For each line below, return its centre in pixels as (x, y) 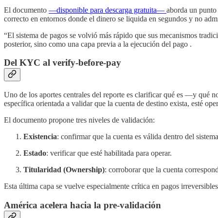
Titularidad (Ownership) (64, 169)
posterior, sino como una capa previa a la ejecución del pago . (98, 44)
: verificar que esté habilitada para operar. (109, 153)
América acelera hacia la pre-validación (82, 205)
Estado (35, 153)
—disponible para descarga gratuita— (108, 10)
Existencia (40, 136)
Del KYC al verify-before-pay (63, 63)
